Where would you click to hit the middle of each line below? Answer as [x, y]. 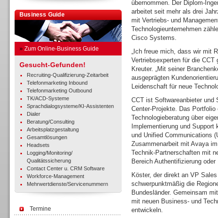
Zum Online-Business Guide [62, 49]
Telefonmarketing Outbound [59, 91]
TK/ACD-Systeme [48, 98]
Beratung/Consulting [51, 122]
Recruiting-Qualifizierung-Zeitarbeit [68, 75]
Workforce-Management [55, 176]
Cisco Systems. [154, 38]
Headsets [38, 145]
